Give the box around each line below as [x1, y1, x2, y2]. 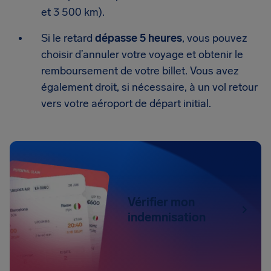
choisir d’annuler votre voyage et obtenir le [41, 48, 243, 61]
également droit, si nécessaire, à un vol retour [41, 80, 258, 94]
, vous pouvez [182, 31, 247, 45]
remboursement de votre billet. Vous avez [41, 64, 239, 77]
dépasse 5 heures [95, 31, 182, 45]
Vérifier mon [128, 195, 195, 209]
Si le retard [41, 31, 95, 45]
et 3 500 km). [41, 5, 105, 19]
